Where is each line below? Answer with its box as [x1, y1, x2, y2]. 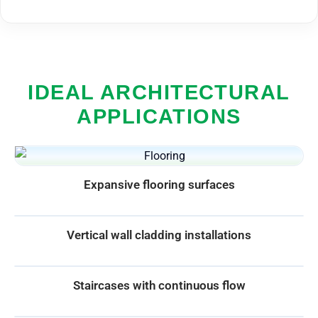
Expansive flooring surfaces [83, 177, 235, 192]
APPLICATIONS [77, 104, 241, 128]
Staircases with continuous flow [72, 278, 246, 292]
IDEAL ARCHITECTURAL [28, 80, 290, 104]
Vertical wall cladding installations [67, 227, 251, 242]
